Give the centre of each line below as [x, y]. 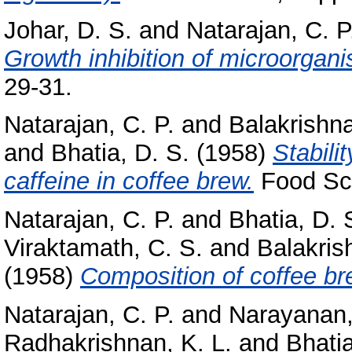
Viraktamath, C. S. [103, 248]
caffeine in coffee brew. [129, 181]
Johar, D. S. [68, 30]
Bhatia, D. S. [120, 153]
